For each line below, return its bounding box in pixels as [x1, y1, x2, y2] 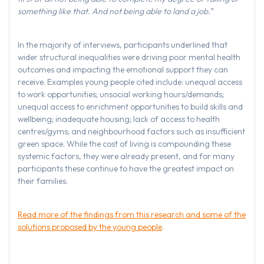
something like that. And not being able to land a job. [18, 6, 210, 17]
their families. [18, 176, 68, 187]
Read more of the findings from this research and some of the [18, 209, 246, 220]
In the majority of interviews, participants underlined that [18, 39, 227, 51]
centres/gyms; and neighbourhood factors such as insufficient [18, 126, 245, 137]
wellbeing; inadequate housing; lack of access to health [18, 114, 220, 125]
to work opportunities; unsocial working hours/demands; [18, 89, 224, 100]
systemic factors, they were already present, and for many [18, 151, 235, 162]
